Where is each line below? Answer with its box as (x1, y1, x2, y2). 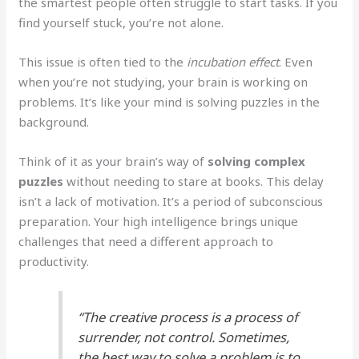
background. (18, 113, 90, 130)
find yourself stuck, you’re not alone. (18, 14, 224, 30)
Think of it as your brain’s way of (18, 152, 208, 169)
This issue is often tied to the (18, 53, 188, 70)
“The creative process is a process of (78, 308, 299, 327)
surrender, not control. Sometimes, (78, 328, 290, 347)
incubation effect (187, 53, 280, 70)
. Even (279, 53, 313, 70)
